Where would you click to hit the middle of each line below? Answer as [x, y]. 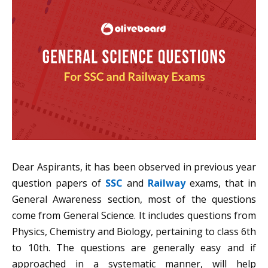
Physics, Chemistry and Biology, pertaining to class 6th [134, 232]
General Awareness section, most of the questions [134, 200]
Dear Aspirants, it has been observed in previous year [134, 167]
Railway [167, 183]
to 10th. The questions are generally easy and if [134, 248]
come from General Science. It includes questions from [134, 216]
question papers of [59, 183]
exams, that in [221, 183]
